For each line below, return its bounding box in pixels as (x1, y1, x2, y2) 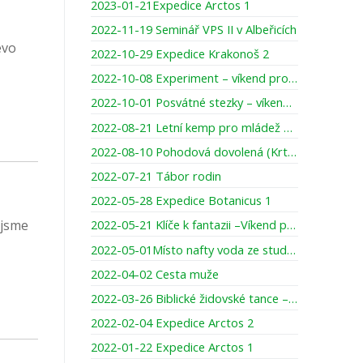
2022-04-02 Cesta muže (91, 265, 219, 282)
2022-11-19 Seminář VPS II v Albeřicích (91, 20, 297, 37)
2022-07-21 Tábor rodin (91, 168, 221, 184)
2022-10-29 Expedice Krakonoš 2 (91, 45, 269, 62)
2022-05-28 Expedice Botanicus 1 (91, 192, 271, 209)
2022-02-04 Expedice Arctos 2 (91, 314, 254, 331)
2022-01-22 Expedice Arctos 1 (91, 339, 254, 356)
